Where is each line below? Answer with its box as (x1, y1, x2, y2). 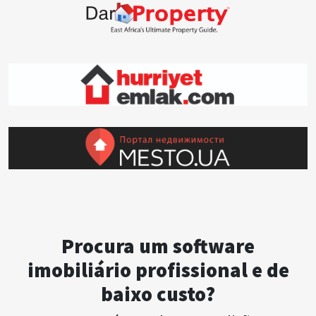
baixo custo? (101, 281, 215, 308)
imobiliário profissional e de (27, 257, 289, 284)
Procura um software (61, 233, 255, 260)
